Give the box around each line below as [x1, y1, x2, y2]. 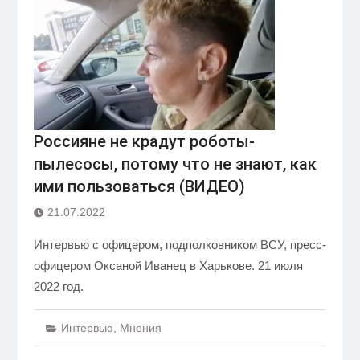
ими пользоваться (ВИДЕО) [33, 177, 245, 196]
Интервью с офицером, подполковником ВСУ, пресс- [33, 238, 326, 252]
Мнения [119, 321, 162, 334]
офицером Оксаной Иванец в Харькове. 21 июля [33, 259, 303, 272]
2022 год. [33, 280, 84, 293]
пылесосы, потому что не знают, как [33, 154, 317, 174]
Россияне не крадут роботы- [33, 132, 255, 151]
